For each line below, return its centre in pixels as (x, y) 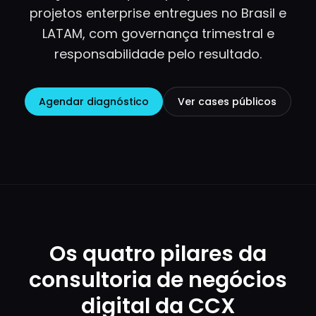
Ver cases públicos (227, 102)
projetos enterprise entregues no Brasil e (158, 13)
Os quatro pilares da (158, 254)
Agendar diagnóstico (94, 102)
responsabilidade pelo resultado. (158, 54)
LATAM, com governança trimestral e (158, 34)
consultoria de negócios (158, 280)
